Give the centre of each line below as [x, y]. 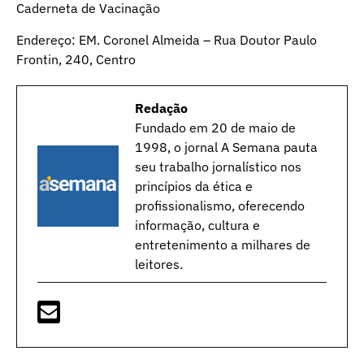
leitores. [159, 264]
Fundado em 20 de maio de [215, 127]
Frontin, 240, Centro [76, 59]
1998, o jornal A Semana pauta [226, 147]
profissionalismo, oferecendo [220, 205]
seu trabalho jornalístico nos [218, 166]
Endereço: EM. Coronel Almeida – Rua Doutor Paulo [167, 39]
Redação [161, 108]
